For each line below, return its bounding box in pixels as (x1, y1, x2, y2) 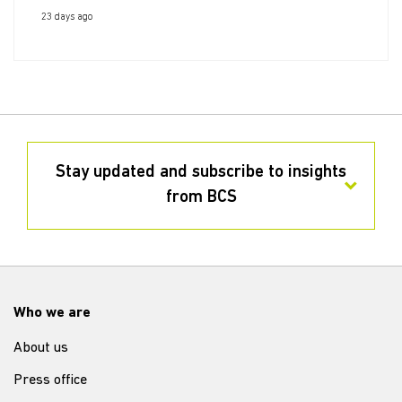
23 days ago (41, 13, 92, 22)
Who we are (13, 306, 91, 320)
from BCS (165, 189, 237, 206)
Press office (13, 373, 87, 388)
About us (13, 341, 68, 355)
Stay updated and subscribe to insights (56, 164, 346, 181)
